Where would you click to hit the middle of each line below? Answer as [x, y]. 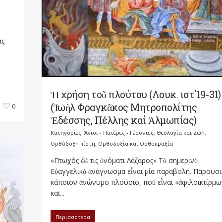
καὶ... [57, 193]
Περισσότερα [73, 217]
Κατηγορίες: [67, 133]
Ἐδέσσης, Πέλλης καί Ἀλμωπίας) [124, 120]
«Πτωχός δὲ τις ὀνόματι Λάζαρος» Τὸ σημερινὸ [124, 161]
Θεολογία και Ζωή [181, 133]
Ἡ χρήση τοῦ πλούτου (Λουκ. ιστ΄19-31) [136, 94]
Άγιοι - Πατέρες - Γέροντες [119, 133]
